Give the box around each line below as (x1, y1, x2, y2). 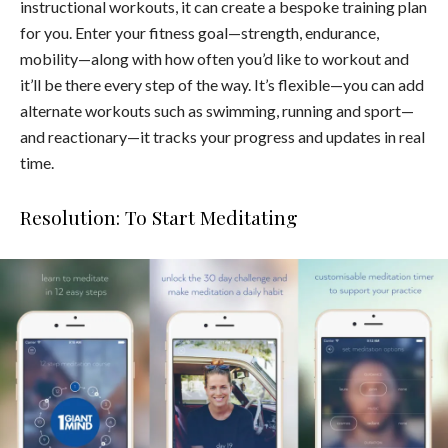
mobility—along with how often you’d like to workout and (20, 48, 409, 68)
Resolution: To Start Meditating (20, 203, 298, 230)
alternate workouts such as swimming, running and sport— (20, 100, 414, 120)
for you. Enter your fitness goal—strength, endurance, (20, 22, 379, 42)
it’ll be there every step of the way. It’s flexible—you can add (20, 74, 424, 94)
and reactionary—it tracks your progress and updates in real (20, 126, 425, 146)
